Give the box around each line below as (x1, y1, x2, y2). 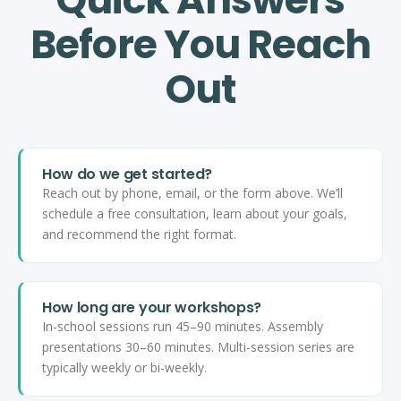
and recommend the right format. (42, 226, 236, 243)
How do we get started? (42, 164, 212, 185)
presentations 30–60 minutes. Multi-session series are (42, 338, 354, 356)
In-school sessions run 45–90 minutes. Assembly (42, 318, 323, 336)
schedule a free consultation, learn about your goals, (42, 205, 347, 223)
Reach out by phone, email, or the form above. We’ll (42, 184, 343, 202)
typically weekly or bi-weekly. (42, 359, 207, 377)
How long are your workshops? (42, 297, 262, 319)
